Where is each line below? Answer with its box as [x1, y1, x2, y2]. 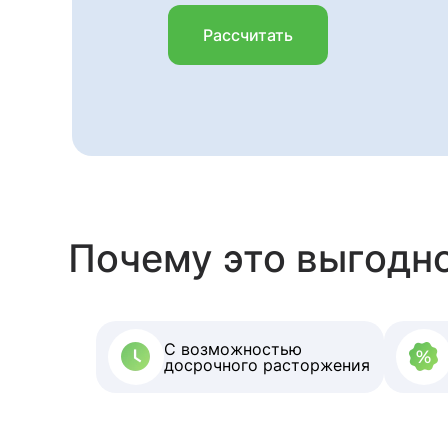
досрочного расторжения [164, 355, 370, 375]
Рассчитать [203, 25, 293, 45]
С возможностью [164, 339, 302, 359]
